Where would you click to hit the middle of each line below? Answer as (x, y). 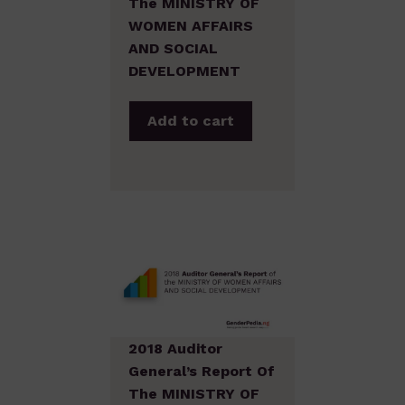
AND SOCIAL (173, 48)
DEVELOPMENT (184, 71)
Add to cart (191, 120)
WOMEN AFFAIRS (191, 25)
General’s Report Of (202, 372)
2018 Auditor (175, 349)
